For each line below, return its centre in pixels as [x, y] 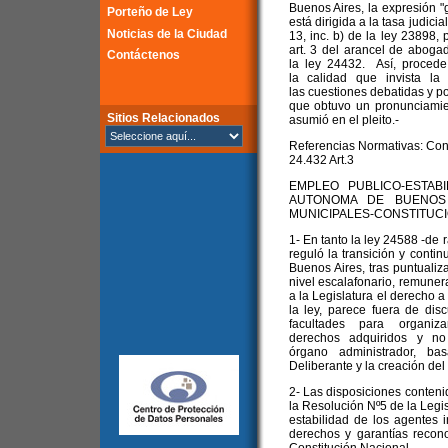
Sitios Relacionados [163, 118]
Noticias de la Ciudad [167, 34]
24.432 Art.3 [321, 160]
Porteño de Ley [150, 12]
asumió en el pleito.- [343, 120]
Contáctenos [143, 55]
